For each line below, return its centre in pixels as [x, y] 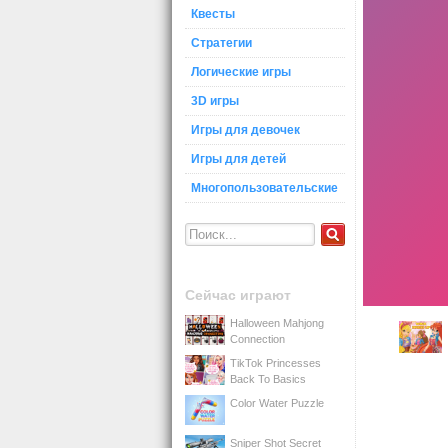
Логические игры [241, 72]
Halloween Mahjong [277, 322]
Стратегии [221, 43]
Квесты [213, 14]
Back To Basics [268, 378]
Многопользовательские [264, 188]
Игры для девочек [245, 130]
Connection [257, 338]
